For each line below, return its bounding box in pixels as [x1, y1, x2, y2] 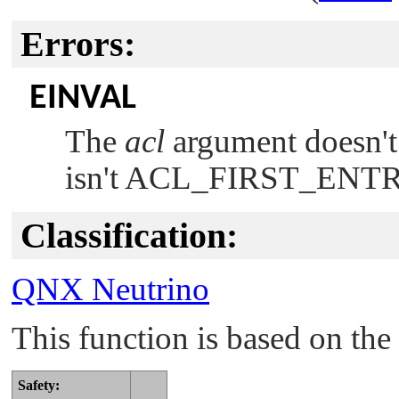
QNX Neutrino [12, 271, 209, 308]
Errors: [20, 23, 135, 64]
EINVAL [29, 80, 136, 117]
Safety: [18, 377, 60, 393]
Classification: [20, 215, 238, 256]
